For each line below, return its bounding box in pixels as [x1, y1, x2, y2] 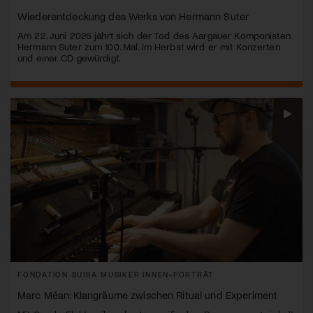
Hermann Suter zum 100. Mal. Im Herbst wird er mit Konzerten [17, 41, 280, 53]
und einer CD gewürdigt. [17, 52, 121, 64]
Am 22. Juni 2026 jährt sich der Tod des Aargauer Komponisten [17, 29, 291, 42]
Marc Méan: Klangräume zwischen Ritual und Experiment [17, 289, 278, 302]
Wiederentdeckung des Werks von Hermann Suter [17, 10, 249, 23]
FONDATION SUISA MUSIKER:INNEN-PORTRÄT [17, 270, 214, 279]
